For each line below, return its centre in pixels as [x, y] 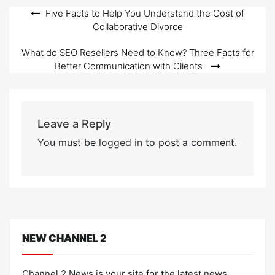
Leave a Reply [74, 123]
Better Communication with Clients [129, 66]
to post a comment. [189, 142]
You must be [68, 142]
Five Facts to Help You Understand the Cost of [145, 13]
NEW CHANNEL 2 [64, 238]
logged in [120, 142]
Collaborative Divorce [137, 27]
